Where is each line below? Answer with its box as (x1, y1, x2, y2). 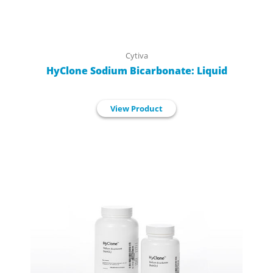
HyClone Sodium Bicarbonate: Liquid (46, 63, 227, 77)
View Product (110, 102, 163, 114)
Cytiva (125, 49, 148, 61)
